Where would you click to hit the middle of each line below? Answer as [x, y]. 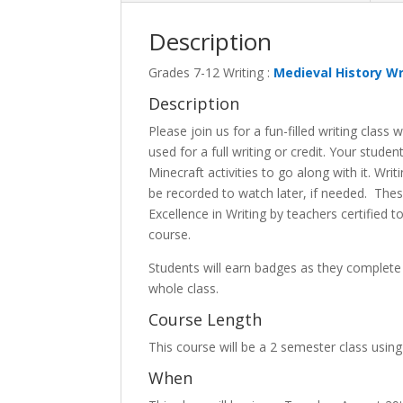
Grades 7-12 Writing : [211, 73]
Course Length [206, 320]
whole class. [184, 289]
